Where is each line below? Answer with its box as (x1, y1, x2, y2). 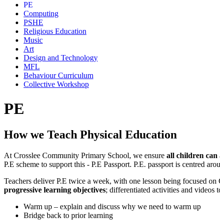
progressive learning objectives (4, 185, 106, 194)
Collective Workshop (24, 80, 89, 89)
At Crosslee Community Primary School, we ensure (4, 151, 166, 160)
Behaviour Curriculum (24, 71, 93, 80)
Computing (24, 9, 58, 18)
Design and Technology (24, 54, 98, 62)
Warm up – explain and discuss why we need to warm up (24, 202, 201, 211)
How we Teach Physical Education (4, 128, 177, 141)
